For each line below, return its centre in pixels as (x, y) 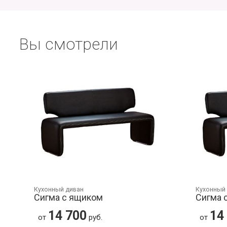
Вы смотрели (69, 44)
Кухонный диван (59, 190)
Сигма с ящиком (68, 198)
